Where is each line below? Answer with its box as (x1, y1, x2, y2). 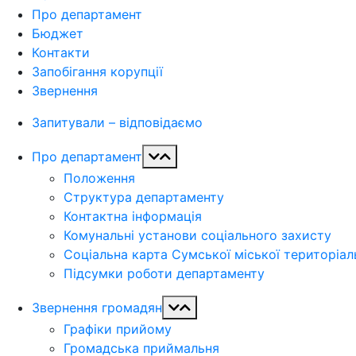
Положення (64, 170, 135, 186)
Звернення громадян (32, 300, 162, 315)
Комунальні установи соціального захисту (64, 227, 331, 243)
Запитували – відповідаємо (32, 114, 203, 130)
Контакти (32, 44, 90, 60)
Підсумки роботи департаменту (64, 265, 265, 281)
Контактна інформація (64, 208, 202, 224)
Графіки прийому (64, 321, 172, 337)
